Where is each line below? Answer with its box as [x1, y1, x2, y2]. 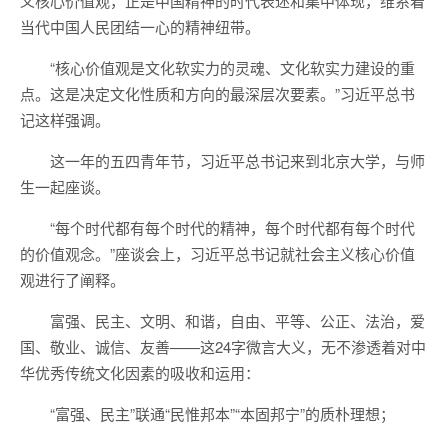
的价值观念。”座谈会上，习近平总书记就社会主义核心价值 [20, 243, 415, 264]
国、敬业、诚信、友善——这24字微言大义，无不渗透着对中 [20, 336, 426, 357]
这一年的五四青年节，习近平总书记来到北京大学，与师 [50, 150, 425, 171]
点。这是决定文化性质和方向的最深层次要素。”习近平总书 [20, 83, 415, 104]
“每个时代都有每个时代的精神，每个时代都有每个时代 [50, 217, 415, 238]
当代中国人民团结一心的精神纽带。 [20, 16, 260, 37]
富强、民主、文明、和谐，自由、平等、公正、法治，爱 [50, 310, 425, 331]
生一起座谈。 [20, 176, 110, 197]
